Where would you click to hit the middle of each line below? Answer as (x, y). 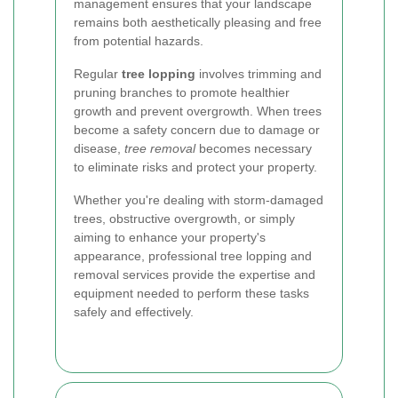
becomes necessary (254, 148)
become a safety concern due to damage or (197, 130)
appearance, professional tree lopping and (193, 256)
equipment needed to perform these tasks (191, 293)
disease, (99, 148)
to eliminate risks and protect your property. (195, 167)
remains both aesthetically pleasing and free (198, 22)
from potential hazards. (139, 41)
